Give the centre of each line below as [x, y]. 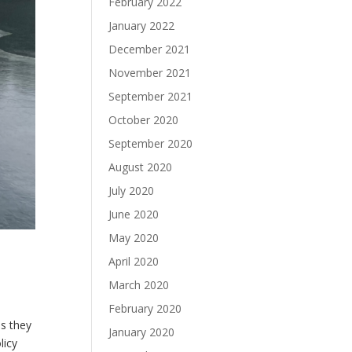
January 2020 [142, 332]
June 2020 [134, 214]
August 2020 [141, 167]
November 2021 [150, 73]
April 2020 [134, 261]
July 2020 [132, 191]
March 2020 [139, 285]
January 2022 [142, 26]
